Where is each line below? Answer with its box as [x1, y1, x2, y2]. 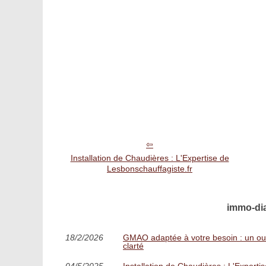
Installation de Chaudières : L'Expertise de [70, 153, 229, 163]
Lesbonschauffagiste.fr [107, 164, 192, 173]
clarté [123, 241, 144, 251]
